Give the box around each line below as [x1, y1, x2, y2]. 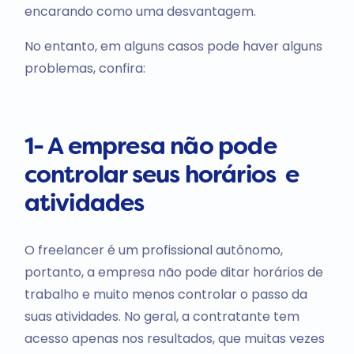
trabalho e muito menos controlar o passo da [24, 284, 307, 303]
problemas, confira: [24, 58, 145, 77]
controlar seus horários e [24, 164, 299, 188]
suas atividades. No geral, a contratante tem [24, 307, 299, 326]
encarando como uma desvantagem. [24, 2, 256, 21]
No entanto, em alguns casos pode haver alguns [24, 36, 322, 55]
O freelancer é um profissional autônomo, [24, 240, 283, 259]
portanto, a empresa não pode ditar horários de [24, 262, 323, 281]
